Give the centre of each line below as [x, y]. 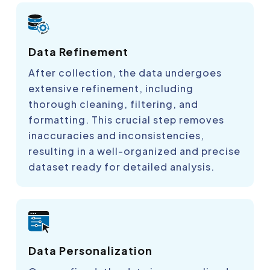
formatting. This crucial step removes [126, 119]
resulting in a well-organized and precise [134, 151]
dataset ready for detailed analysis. [121, 166]
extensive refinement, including [111, 88]
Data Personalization [90, 251]
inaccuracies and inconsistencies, [116, 135]
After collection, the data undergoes [125, 72]
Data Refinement [78, 51]
